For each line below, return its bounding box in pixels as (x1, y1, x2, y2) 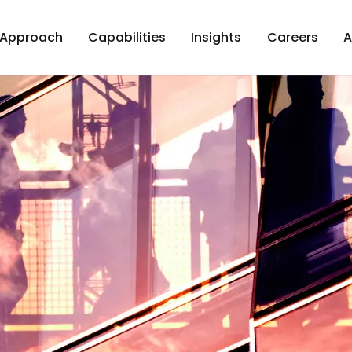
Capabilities (88, 28, 167, 46)
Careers (266, 28, 318, 46)
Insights (191, 28, 242, 46)
